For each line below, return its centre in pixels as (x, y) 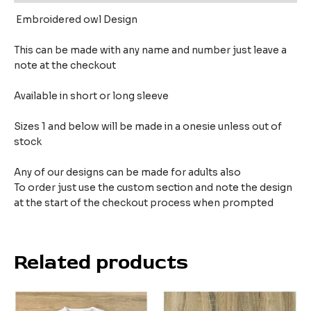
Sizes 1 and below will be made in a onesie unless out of (148, 126)
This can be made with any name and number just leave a (150, 51)
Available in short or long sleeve (91, 96)
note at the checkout (66, 66)
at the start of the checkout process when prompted (144, 203)
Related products (101, 262)
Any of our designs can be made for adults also (127, 172)
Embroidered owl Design (77, 20)
